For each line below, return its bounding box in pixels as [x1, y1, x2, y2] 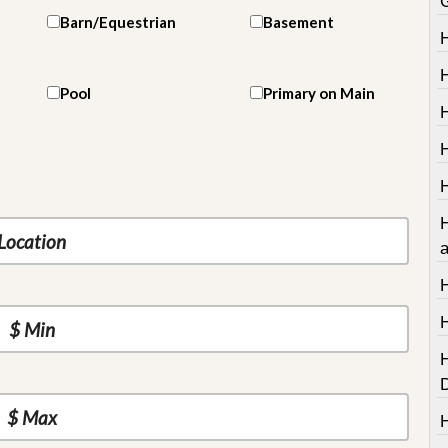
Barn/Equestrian [59, 13, 176, 31]
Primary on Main [263, 84, 376, 102]
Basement [263, 13, 335, 31]
